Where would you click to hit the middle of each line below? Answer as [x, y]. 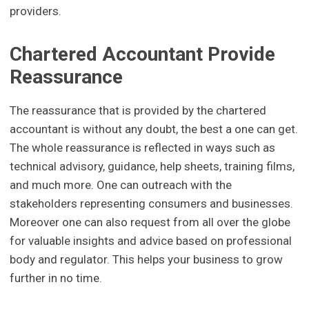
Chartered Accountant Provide [143, 54]
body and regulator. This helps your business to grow [147, 259]
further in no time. [56, 278]
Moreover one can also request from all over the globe [150, 222]
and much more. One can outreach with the [121, 185]
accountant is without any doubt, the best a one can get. [154, 129]
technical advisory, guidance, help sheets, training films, [152, 166]
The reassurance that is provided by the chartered [138, 110]
